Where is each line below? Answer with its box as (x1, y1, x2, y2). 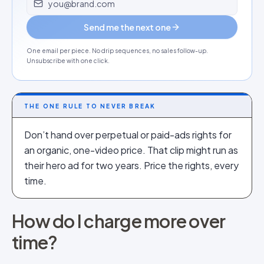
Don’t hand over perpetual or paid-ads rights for (24, 128, 232, 141)
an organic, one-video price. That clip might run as (24, 144, 238, 156)
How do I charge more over (12, 210, 226, 232)
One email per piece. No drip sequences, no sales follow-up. (27, 47, 208, 54)
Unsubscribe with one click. (27, 57, 110, 64)
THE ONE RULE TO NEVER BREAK (24, 103, 156, 110)
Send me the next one (84, 22, 171, 32)
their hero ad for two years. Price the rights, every (24, 159, 239, 171)
